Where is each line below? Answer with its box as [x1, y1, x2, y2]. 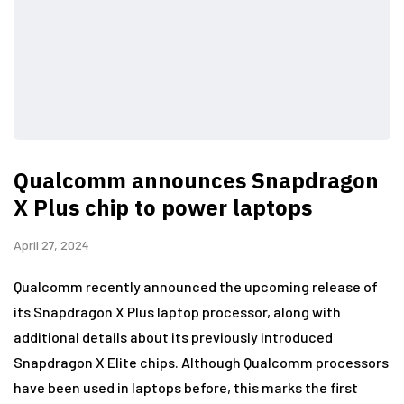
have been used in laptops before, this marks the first [14, 378, 358, 396]
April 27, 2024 [14, 236, 89, 252]
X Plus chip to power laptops [14, 192, 312, 222]
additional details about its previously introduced [14, 327, 333, 345]
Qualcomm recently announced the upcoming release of [14, 277, 378, 295]
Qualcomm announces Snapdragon [14, 165, 379, 195]
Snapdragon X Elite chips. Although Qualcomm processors [14, 353, 389, 371]
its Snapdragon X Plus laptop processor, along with [14, 302, 341, 320]
